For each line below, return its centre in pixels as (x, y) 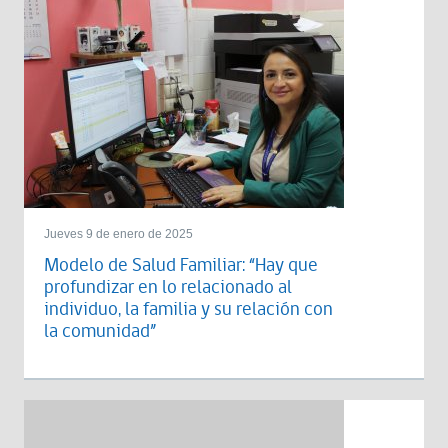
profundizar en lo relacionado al (168, 287)
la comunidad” (100, 331)
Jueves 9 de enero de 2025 (118, 234)
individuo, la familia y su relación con (188, 309)
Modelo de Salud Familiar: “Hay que (181, 265)
